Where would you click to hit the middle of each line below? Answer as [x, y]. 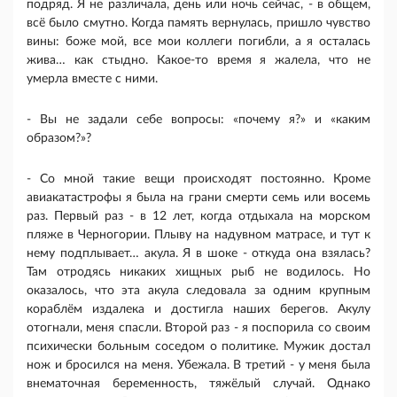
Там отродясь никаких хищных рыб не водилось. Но [198, 272]
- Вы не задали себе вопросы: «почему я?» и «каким [198, 120]
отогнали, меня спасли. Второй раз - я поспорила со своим [198, 328]
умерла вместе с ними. [92, 79]
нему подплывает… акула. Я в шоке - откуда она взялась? [198, 254]
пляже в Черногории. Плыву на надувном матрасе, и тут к [198, 235]
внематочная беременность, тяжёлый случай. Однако [198, 384]
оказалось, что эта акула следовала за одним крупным [198, 291]
